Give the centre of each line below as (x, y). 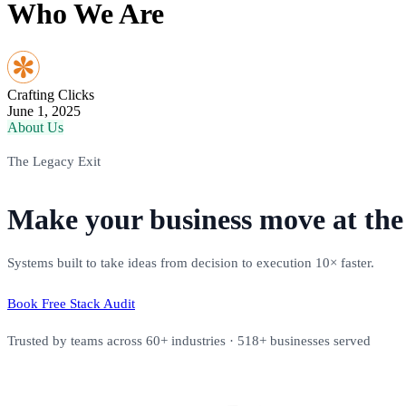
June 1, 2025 (44, 111)
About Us (35, 127)
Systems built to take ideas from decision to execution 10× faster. (191, 262)
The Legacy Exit (54, 161)
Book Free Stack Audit (71, 303)
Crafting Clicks (51, 94)
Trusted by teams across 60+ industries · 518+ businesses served (189, 340)
